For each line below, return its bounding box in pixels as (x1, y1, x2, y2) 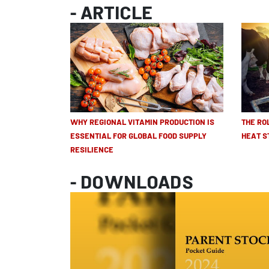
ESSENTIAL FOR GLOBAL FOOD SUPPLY (70, 130, 207, 144)
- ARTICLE (70, 1, 153, 31)
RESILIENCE (70, 144, 113, 157)
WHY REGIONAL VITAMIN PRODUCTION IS (70, 116, 214, 130)
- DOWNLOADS (70, 171, 193, 200)
